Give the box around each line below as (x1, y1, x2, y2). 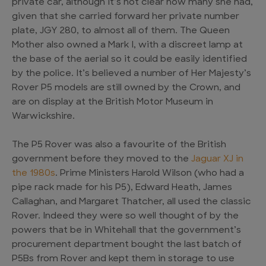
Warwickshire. (12, 112, 75, 122)
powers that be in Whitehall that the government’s (12, 226, 241, 236)
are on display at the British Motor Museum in (12, 98, 213, 107)
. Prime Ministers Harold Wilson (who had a (55, 169, 244, 179)
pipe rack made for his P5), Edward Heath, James (12, 183, 232, 193)
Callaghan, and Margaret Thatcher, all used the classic (12, 198, 251, 207)
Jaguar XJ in (191, 155, 243, 164)
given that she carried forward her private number (12, 12, 239, 22)
